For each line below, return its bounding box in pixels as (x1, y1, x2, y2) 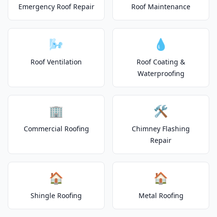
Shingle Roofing (31, 191, 82, 200)
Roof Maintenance (131, 2, 190, 11)
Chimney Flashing (132, 124, 190, 133)
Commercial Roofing (23, 124, 89, 133)
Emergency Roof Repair (18, 2, 94, 11)
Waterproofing (137, 69, 185, 78)
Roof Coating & (137, 57, 185, 66)
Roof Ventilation (31, 57, 82, 66)
